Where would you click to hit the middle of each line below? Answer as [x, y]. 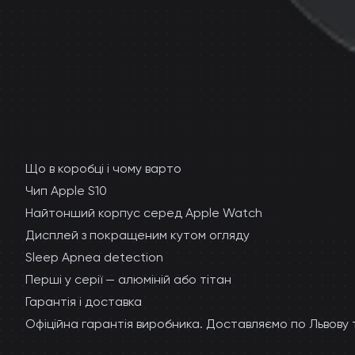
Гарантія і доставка [84, 302]
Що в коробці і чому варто [103, 168]
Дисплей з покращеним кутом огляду [137, 235]
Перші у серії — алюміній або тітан [128, 279]
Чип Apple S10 [66, 191]
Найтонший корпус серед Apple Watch [144, 213]
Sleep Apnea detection [94, 257]
